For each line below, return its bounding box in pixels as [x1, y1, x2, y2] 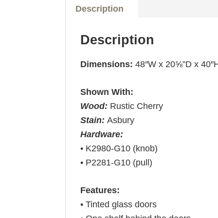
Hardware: [80, 129, 124, 139]
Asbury [107, 115, 135, 125]
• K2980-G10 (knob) [80, 144, 158, 153]
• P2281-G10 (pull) [80, 158, 153, 167]
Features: [80, 185, 120, 195]
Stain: [80, 115, 108, 125]
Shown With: [80, 87, 134, 97]
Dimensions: [80, 59, 136, 69]
